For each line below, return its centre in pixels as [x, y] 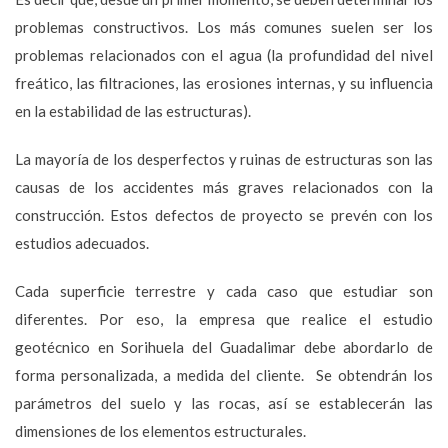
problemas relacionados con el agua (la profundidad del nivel [224, 54]
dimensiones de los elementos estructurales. [160, 430]
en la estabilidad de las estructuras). [133, 110]
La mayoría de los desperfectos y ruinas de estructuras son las [224, 158]
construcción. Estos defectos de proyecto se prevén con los [224, 214]
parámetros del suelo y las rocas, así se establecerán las [224, 402]
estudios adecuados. [82, 242]
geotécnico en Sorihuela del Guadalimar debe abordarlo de [224, 346]
